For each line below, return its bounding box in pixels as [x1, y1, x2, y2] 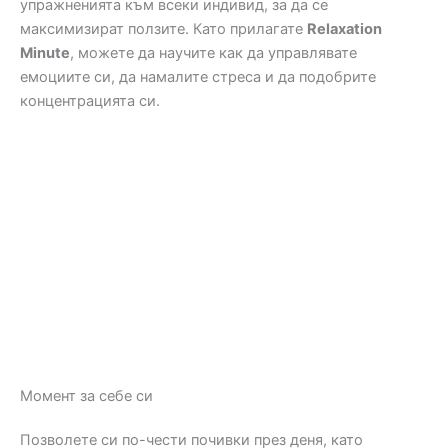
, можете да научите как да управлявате [70, 44, 357, 63]
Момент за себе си [20, 387, 153, 406]
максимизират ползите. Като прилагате [20, 20, 307, 39]
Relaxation [307, 20, 382, 39]
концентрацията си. [20, 92, 160, 111]
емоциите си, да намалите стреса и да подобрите [20, 68, 376, 87]
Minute [20, 44, 70, 63]
